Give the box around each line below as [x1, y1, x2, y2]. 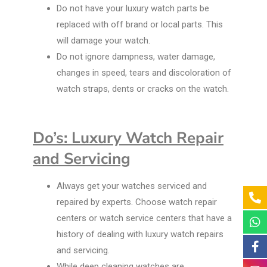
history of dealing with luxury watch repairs [57, 229, 223, 240]
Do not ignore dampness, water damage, [57, 51, 215, 63]
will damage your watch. [57, 35, 153, 46]
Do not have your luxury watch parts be [57, 3, 209, 14]
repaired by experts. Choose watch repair [57, 197, 217, 208]
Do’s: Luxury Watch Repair [33, 128, 223, 149]
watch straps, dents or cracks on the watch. [57, 83, 231, 95]
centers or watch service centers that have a [57, 213, 232, 224]
